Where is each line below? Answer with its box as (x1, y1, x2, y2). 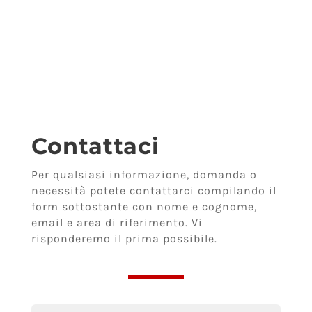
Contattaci (31, 132, 159, 159)
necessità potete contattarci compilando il (31, 183, 276, 197)
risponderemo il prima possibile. (31, 231, 217, 245)
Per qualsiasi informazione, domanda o (31, 167, 257, 181)
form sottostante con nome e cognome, (31, 199, 257, 213)
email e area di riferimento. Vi (31, 215, 203, 229)
